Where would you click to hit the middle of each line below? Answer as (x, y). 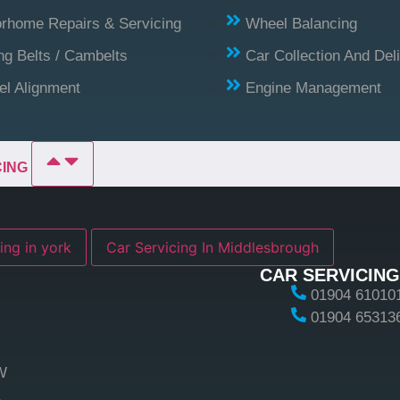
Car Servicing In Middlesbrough (212, 247)
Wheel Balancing (302, 23)
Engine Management (314, 88)
